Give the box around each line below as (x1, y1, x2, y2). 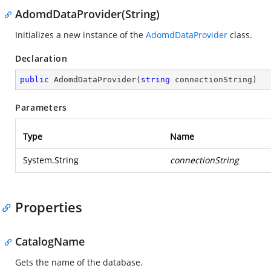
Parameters (15, 102, 67, 113)
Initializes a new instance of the (15, 29, 146, 41)
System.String (23, 154, 79, 166)
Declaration (15, 53, 68, 64)
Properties (15, 198, 82, 216)
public (20, 75, 49, 84)
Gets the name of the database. (15, 256, 143, 268)
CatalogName (15, 234, 85, 249)
